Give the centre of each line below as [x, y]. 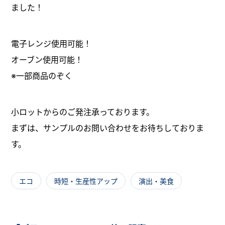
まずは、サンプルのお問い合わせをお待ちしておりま [108, 128]
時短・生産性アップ [86, 181]
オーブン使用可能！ [47, 60]
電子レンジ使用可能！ [51, 44]
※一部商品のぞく [42, 76]
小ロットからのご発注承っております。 [83, 112]
